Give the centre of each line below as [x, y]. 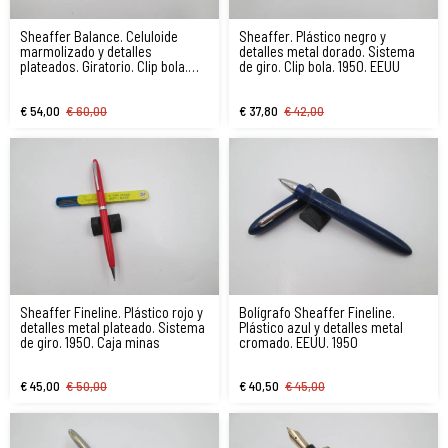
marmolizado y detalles [86, 51]
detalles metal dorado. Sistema [327, 51]
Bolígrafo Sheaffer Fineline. [317, 311]
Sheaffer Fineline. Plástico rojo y [111, 311]
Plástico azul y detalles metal [321, 326]
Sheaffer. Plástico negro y [312, 36]
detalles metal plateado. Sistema [112, 326]
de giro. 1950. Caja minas [90, 341]
